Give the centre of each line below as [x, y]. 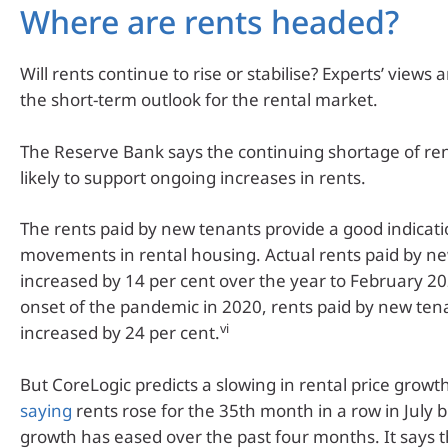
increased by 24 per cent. [120, 333]
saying [46, 410]
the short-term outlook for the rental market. [199, 100]
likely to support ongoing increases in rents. [193, 177]
